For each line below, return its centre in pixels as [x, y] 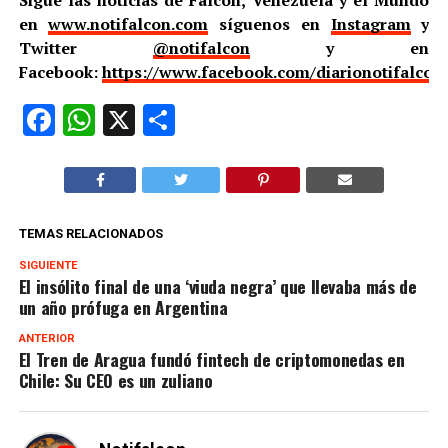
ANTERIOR [46, 338]
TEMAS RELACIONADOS [90, 233]
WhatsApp [166, 119]
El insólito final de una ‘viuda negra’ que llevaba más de [217, 285]
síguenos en [269, 23]
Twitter [85, 47]
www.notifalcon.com [128, 23]
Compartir [245, 119]
